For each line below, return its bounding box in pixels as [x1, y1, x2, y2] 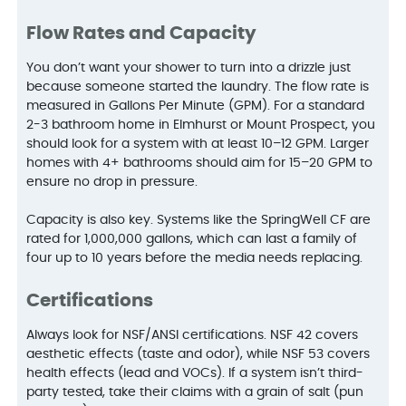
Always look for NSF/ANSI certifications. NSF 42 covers [26, 328, 359, 342]
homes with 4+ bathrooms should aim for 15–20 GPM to [26, 156, 373, 169]
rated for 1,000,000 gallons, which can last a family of [26, 232, 358, 246]
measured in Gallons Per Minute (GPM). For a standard [26, 99, 365, 112]
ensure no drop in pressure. [26, 175, 198, 188]
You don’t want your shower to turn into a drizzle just [26, 61, 352, 74]
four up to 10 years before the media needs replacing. [26, 251, 363, 265]
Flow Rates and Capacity [26, 24, 257, 43]
